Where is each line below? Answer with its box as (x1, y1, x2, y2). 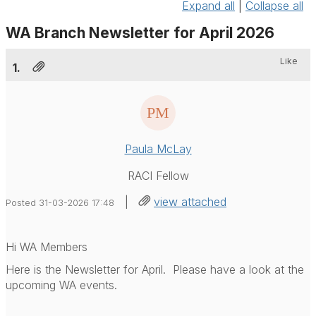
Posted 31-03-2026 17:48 (6, 197, 114, 208)
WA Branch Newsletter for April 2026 (6, 23, 274, 42)
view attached (154, 194, 226, 209)
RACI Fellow (127, 168, 189, 183)
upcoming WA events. (6, 277, 117, 292)
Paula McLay (124, 141, 192, 156)
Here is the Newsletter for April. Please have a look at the (6, 262, 304, 276)
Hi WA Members (6, 239, 87, 254)
